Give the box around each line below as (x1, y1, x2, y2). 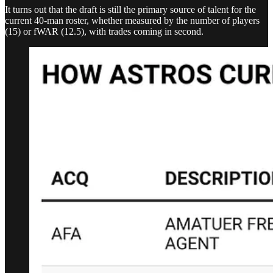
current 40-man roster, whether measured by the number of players (5, 15, 260, 26)
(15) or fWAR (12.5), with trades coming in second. (5, 26, 204, 37)
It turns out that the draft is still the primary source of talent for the (5, 4, 256, 15)
